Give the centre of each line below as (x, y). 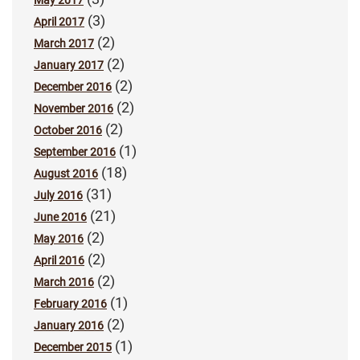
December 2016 (73, 86)
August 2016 (66, 173)
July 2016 (58, 195)
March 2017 (64, 43)
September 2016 (75, 151)
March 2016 (64, 282)
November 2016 (74, 108)
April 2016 (59, 260)
